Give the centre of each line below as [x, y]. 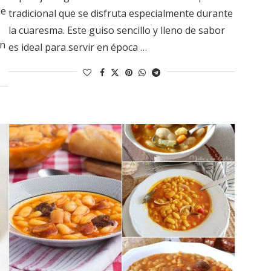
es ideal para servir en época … [77, 47]
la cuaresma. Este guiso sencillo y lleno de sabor [116, 30]
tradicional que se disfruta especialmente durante [120, 13]
